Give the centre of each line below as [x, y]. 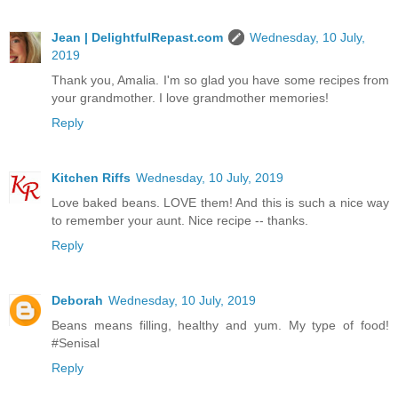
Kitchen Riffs [91, 177]
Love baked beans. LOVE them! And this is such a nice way [220, 202]
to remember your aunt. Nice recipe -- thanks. [180, 220]
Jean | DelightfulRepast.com [137, 37]
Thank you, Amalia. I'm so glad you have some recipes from [220, 80]
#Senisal [76, 342]
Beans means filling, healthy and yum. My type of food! [220, 325]
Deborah [77, 300]
